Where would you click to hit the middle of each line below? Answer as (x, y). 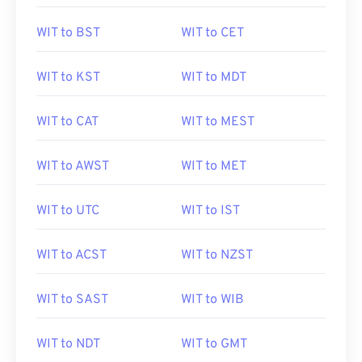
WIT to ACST (72, 255)
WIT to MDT (214, 78)
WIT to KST (68, 78)
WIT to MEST (218, 122)
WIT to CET (213, 33)
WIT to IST (210, 211)
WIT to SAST (72, 300)
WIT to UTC (68, 211)
